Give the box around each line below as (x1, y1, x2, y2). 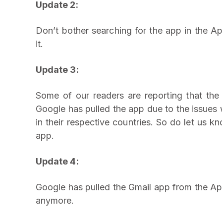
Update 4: (36, 156, 81, 166)
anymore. (36, 195, 74, 206)
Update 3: (36, 64, 79, 75)
